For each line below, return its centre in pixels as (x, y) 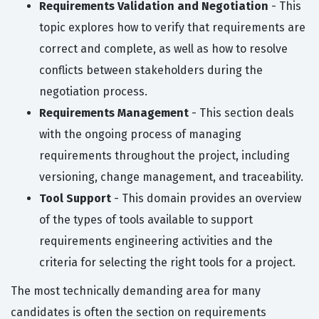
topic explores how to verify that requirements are (172, 28)
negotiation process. (93, 92)
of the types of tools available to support (146, 220)
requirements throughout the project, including (164, 156)
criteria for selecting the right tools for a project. (167, 263)
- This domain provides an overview (206, 199)
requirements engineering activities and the (156, 241)
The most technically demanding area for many (136, 291)
